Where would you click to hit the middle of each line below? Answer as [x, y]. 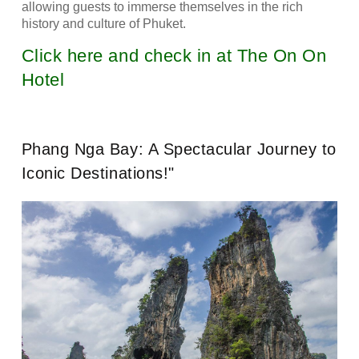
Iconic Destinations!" [98, 173]
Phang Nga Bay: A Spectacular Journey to [179, 149]
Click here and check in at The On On [174, 55]
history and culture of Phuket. [103, 24]
